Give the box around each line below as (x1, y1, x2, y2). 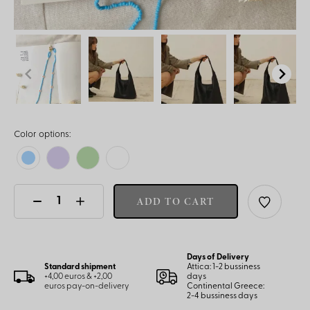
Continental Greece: (187, 282, 265, 291)
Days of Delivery (187, 253, 251, 262)
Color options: (14, 130, 71, 139)
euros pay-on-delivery (44, 282, 130, 291)
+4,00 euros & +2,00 (44, 273, 112, 281)
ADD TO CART (137, 194, 215, 208)
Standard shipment (44, 263, 116, 271)
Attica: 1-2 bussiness (187, 263, 261, 271)
